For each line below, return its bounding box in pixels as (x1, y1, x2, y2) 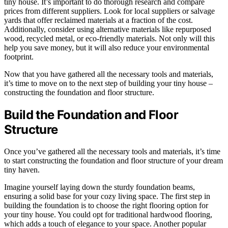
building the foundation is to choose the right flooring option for (4, 201, 208, 210)
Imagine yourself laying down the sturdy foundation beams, (4, 182, 195, 191)
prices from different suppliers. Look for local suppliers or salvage (4, 6, 215, 15)
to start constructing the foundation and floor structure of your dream (4, 156, 223, 165)
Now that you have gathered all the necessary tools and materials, (4, 69, 213, 78)
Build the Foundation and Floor (4, 107, 178, 122)
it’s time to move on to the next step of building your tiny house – (4, 78, 213, 88)
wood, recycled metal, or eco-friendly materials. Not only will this (4, 34, 215, 43)
